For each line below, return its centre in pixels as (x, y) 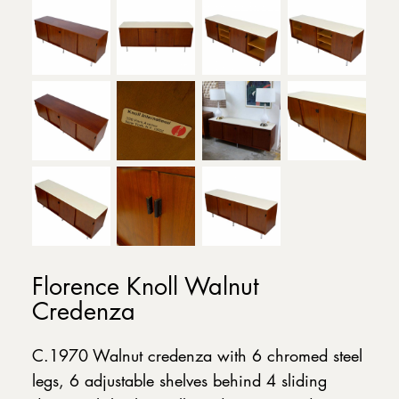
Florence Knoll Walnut (145, 285)
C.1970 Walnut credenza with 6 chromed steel (197, 356)
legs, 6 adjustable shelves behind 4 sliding (179, 381)
